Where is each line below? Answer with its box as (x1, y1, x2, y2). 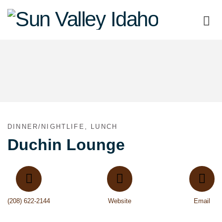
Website (108, 197, 131, 205)
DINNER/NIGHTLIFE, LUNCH (7, 123, 118, 131)
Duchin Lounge (7, 136, 125, 154)
